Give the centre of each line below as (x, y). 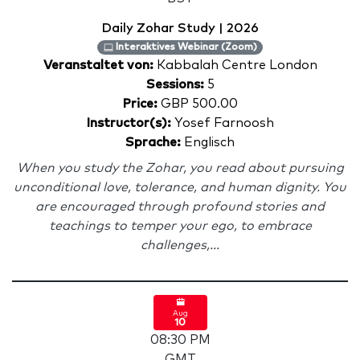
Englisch (208, 142)
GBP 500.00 (198, 104)
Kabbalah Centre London (237, 65)
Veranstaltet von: (100, 65)
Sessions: (175, 84)
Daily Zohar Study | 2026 (180, 28)
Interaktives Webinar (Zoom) (185, 47)
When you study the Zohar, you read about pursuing (180, 168)
